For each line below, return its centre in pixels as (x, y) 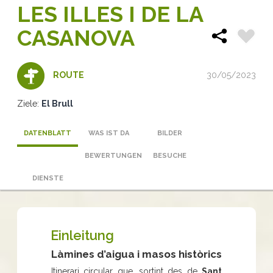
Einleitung (82, 235)
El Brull (57, 103)
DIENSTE (48, 178)
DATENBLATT (48, 133)
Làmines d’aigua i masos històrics (136, 254)
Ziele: (28, 103)
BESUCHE (169, 155)
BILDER (169, 133)
